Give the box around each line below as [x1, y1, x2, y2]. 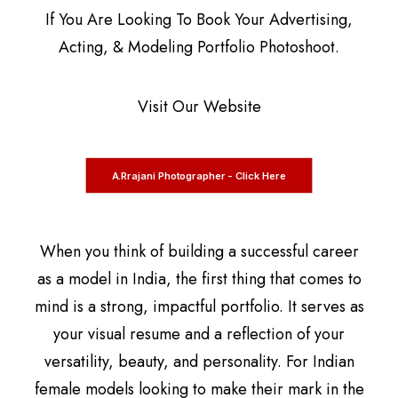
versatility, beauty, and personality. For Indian [44, 350, 354, 373]
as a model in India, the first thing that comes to [36, 267, 362, 291]
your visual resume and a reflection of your [53, 322, 345, 346]
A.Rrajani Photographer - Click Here [112, 169, 286, 182]
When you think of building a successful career [39, 240, 359, 263]
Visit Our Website [137, 95, 261, 118]
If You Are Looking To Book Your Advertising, [45, 8, 353, 31]
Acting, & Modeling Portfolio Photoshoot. [59, 36, 339, 59]
